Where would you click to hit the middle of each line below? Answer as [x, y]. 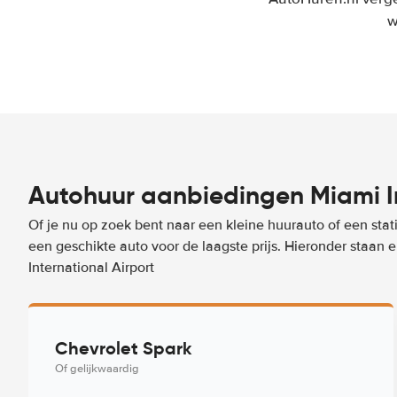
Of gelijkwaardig [97, 369]
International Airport [91, 268]
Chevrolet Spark [124, 348]
